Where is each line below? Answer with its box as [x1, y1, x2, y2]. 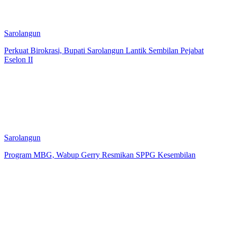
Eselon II [4, 55, 33, 64]
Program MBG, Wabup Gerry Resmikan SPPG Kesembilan [4, 150, 196, 159]
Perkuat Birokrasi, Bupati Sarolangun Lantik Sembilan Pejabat [4, 46, 204, 55]
